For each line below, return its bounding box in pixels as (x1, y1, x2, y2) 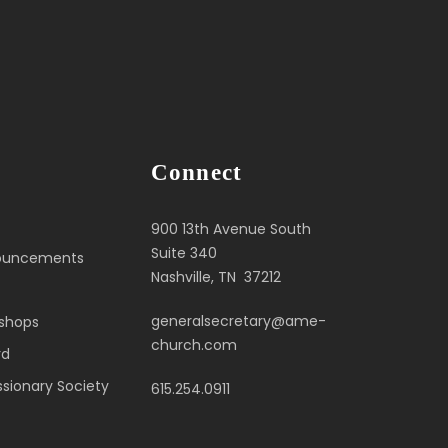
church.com (151, 334, 237, 355)
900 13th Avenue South (151, 218, 311, 239)
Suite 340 (151, 242, 221, 263)
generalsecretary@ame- (151, 310, 326, 331)
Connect (151, 159, 243, 185)
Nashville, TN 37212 (151, 266, 281, 287)
